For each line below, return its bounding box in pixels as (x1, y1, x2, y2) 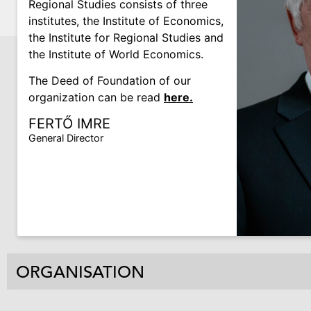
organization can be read (28, 90, 164, 104)
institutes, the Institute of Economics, (28, 13, 224, 28)
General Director (28, 132, 103, 144)
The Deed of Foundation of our (28, 73, 191, 87)
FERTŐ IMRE (28, 115, 110, 133)
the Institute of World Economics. (28, 47, 203, 61)
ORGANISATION (15, 262, 144, 283)
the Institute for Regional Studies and (28, 30, 224, 44)
